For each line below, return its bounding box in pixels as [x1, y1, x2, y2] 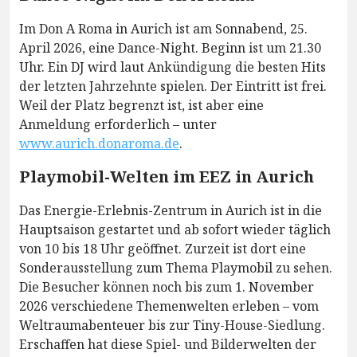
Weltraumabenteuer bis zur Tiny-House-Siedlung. [19, 316, 325, 334]
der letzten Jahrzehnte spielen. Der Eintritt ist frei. [19, 76, 327, 95]
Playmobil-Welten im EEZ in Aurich [19, 165, 314, 187]
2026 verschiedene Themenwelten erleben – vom [19, 296, 319, 315]
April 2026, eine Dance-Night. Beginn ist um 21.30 [19, 38, 321, 57]
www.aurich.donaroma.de [19, 134, 179, 152]
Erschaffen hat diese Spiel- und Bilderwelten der [19, 335, 316, 353]
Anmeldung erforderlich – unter [19, 115, 217, 133]
